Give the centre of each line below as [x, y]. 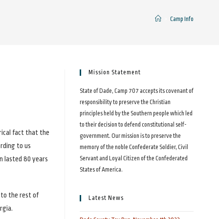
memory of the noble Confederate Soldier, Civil [134, 147]
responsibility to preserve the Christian [125, 102]
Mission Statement [114, 72]
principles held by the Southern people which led [136, 113]
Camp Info [182, 19]
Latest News [106, 198]
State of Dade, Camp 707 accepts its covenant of [136, 91]
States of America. [101, 170]
